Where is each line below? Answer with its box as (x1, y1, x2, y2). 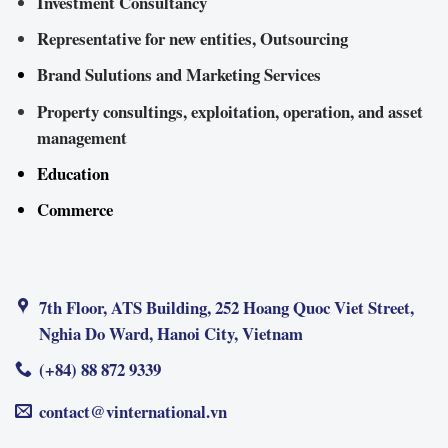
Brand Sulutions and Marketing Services (36, 62, 321, 88)
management (36, 124, 127, 150)
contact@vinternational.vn (39, 399, 228, 425)
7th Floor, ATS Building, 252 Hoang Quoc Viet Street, (39, 295, 415, 321)
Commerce (36, 196, 113, 222)
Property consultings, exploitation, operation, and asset (36, 98, 423, 124)
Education (36, 160, 109, 186)
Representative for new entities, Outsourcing (36, 26, 348, 52)
